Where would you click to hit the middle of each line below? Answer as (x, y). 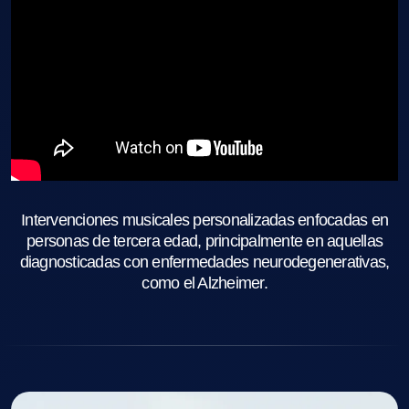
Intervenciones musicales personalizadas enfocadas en (204, 220)
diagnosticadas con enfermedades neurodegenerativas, (204, 262)
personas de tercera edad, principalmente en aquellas (204, 241)
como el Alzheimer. (204, 283)
